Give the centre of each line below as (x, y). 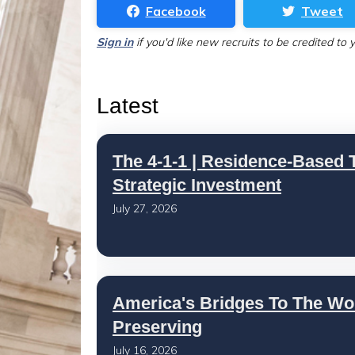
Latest (128, 106)
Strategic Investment (197, 185)
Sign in (115, 42)
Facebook (176, 11)
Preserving (157, 327)
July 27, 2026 (145, 208)
